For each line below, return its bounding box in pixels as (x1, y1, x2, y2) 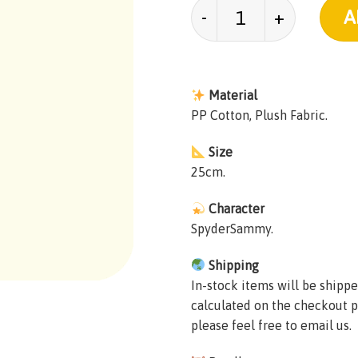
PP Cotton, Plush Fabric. (191, 108, 328, 123)
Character (205, 201, 265, 217)
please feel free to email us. (191, 317, 352, 332)
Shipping (205, 257, 260, 272)
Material (205, 88, 258, 103)
